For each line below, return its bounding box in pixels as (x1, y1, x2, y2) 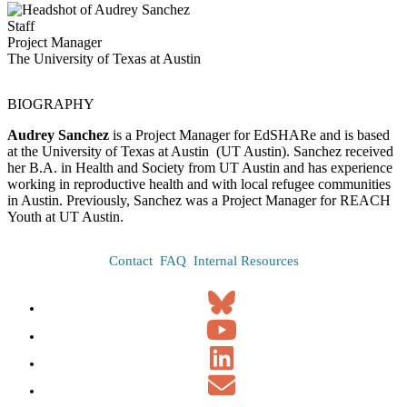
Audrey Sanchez (7, 126, 109, 143)
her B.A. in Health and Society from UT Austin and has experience (7, 159, 392, 175)
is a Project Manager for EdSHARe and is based (109, 126, 390, 143)
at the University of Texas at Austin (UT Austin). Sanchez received (7, 143, 393, 159)
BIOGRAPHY (7, 95, 94, 112)
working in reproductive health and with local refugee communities (7, 175, 391, 192)
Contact (108, 253, 153, 268)
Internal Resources (193, 253, 299, 268)
